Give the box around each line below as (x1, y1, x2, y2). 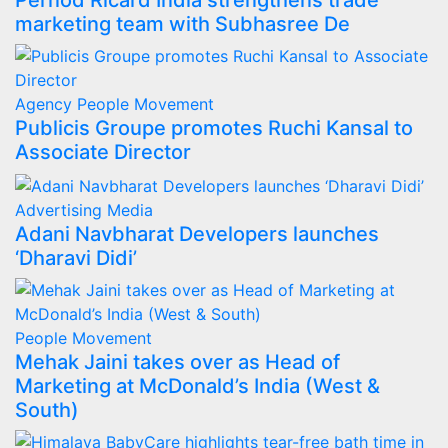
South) (15, 397, 79, 422)
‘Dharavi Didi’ (15, 245, 137, 270)
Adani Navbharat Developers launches (15, 221, 379, 246)
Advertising (15, 199, 107, 220)
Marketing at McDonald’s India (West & (15, 373, 380, 398)
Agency (15, 94, 77, 114)
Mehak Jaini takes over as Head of (15, 349, 340, 374)
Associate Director (15, 140, 191, 164)
